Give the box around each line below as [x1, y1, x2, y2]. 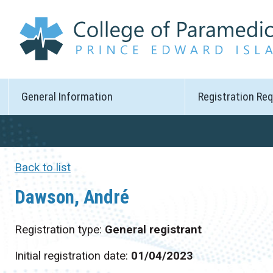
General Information [21, 90, 113, 104]
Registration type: [14, 222, 105, 236]
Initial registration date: [14, 249, 131, 263]
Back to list [14, 161, 71, 175]
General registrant [104, 222, 202, 236]
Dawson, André [14, 185, 129, 208]
